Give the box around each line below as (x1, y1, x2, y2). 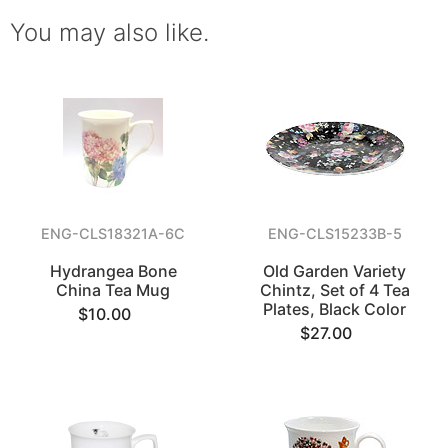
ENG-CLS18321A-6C (41, 225, 186, 242)
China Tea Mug (56, 280, 171, 300)
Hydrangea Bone (49, 261, 177, 281)
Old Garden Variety (263, 261, 407, 281)
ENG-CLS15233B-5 (267, 225, 402, 242)
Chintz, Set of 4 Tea (259, 280, 410, 300)
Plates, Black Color (263, 299, 407, 319)
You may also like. (10, 18, 209, 47)
